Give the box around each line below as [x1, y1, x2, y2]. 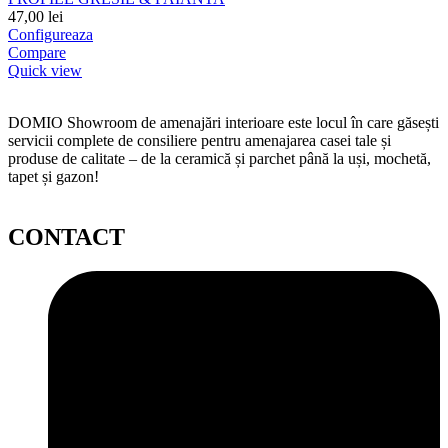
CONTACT [8, 224, 125, 251]
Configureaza [8, 26, 93, 44]
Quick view [8, 62, 82, 80]
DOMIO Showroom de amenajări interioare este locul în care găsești [8, 114, 439, 132]
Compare [8, 44, 66, 62]
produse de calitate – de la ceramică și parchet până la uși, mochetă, [8, 150, 431, 168]
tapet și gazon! [8, 168, 99, 186]
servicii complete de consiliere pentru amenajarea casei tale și [8, 132, 391, 150]
